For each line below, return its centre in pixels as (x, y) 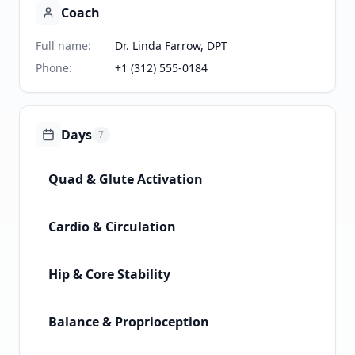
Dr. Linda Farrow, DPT (171, 46)
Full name (62, 46)
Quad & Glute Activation (126, 179)
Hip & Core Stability (109, 275)
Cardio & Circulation (112, 227)
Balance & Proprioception (129, 322)
